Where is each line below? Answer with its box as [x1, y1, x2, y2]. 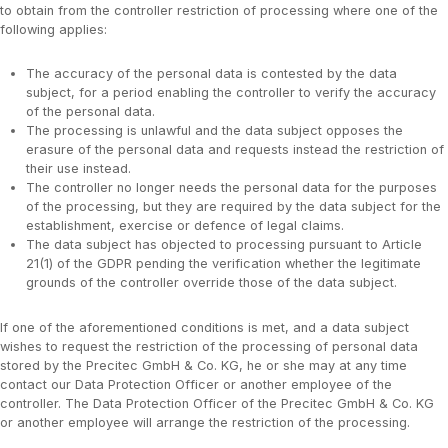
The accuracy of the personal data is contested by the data [25, 66, 397, 82]
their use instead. [25, 161, 131, 177]
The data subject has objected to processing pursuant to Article [25, 237, 422, 253]
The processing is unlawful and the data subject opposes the [25, 123, 403, 139]
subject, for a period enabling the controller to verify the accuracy [25, 85, 436, 101]
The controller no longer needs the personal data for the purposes [25, 180, 437, 196]
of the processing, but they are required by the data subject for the [25, 199, 441, 215]
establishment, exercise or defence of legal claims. [25, 218, 344, 234]
